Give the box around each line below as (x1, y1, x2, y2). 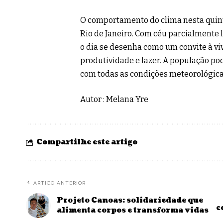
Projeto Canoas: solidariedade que (57, 195, 203, 205)
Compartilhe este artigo (36, 137, 137, 147)
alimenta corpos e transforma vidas (57, 205, 209, 215)
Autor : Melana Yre (80, 94, 148, 104)
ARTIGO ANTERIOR (33, 180, 86, 186)
